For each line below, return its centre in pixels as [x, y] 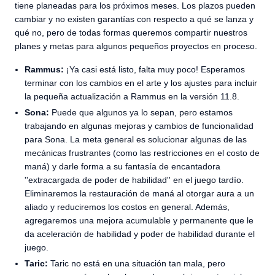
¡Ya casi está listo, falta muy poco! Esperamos [154, 69]
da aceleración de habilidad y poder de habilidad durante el [140, 234]
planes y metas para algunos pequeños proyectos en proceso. [136, 46]
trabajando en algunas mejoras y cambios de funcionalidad [139, 126]
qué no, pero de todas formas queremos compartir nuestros [131, 33]
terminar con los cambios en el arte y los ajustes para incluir [141, 83]
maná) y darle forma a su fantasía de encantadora [122, 166]
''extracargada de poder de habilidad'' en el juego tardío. [134, 180]
